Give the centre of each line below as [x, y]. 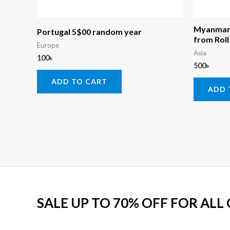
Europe [48, 45]
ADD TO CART [79, 82]
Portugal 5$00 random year [89, 32]
